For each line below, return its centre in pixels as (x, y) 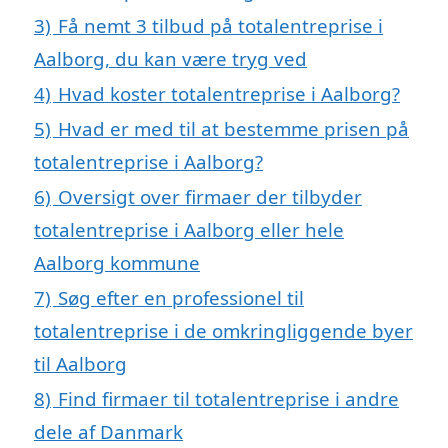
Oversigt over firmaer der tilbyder (210, 197)
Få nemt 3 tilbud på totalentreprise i (220, 26)
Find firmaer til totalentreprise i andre (228, 399)
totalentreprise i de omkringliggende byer (223, 331)
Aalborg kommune (117, 263)
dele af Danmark (108, 432)
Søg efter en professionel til (181, 298)
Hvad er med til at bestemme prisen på (233, 129)
